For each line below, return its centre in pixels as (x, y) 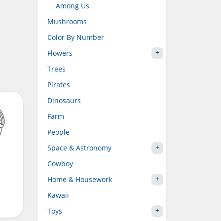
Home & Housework (80, 179)
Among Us (73, 6)
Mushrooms (67, 21)
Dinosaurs (64, 100)
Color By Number (76, 37)
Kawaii (58, 195)
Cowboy (60, 164)
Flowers (60, 53)
